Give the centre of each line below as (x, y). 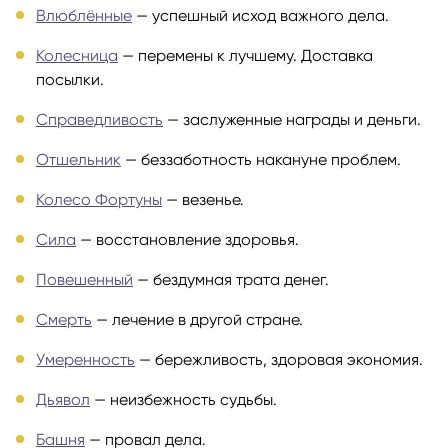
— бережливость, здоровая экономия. (279, 359)
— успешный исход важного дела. (260, 15)
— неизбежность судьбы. (183, 399)
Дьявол (63, 399)
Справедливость (99, 119)
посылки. (70, 79)
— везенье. (203, 199)
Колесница (77, 55)
